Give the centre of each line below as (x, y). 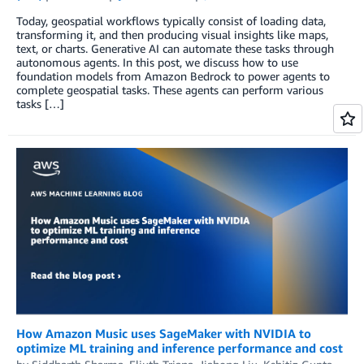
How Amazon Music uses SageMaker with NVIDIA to (164, 333)
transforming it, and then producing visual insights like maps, (172, 35)
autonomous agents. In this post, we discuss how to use (157, 63)
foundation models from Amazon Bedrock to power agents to (173, 76)
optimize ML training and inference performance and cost (180, 347)
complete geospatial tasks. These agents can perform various (170, 90)
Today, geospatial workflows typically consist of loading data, (171, 21)
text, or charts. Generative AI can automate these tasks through (175, 49)
